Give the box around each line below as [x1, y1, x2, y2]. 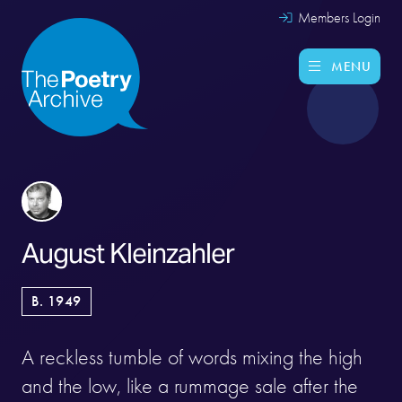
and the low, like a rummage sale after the [22, 373, 358, 398]
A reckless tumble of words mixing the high [22, 345, 363, 370]
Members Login [294, 10, 380, 26]
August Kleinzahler [22, 236, 234, 270]
